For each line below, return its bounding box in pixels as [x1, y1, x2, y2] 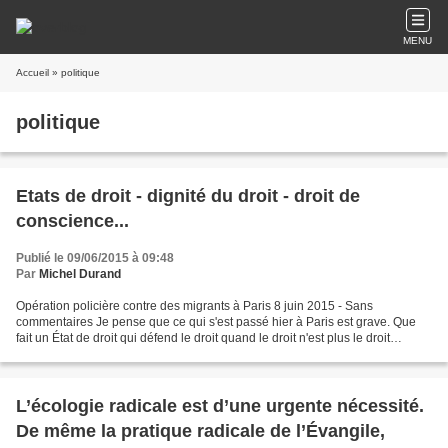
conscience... [16, 211, 129, 231]
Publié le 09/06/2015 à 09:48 [16, 251, 174, 265]
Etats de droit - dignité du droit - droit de [16, 186, 360, 206]
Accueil [16, 67, 49, 78]
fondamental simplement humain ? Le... [16, 347, 230, 361]
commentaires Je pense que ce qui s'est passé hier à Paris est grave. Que [16, 315, 416, 329]
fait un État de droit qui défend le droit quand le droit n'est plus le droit [16, 331, 390, 345]
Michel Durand [39, 267, 121, 281]
